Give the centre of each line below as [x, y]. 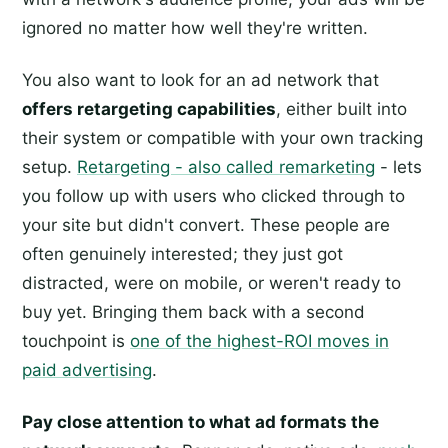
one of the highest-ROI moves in [259, 341]
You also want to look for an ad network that [200, 80]
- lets [398, 167]
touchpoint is [76, 341]
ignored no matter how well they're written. [195, 28]
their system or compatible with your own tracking [222, 138]
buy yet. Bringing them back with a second [193, 312]
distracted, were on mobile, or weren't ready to [211, 283]
